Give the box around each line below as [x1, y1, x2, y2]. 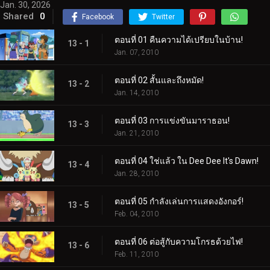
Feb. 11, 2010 [115, 250, 159, 259]
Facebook [82, 12, 114, 21]
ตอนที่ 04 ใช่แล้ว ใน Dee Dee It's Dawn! [115, 155, 259, 166]
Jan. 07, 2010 [115, 48, 159, 57]
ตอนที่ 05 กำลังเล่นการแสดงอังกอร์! [115, 196, 243, 206]
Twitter [152, 12, 175, 21]
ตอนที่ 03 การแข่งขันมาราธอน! [115, 115, 230, 125]
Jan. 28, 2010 [115, 169, 159, 178]
